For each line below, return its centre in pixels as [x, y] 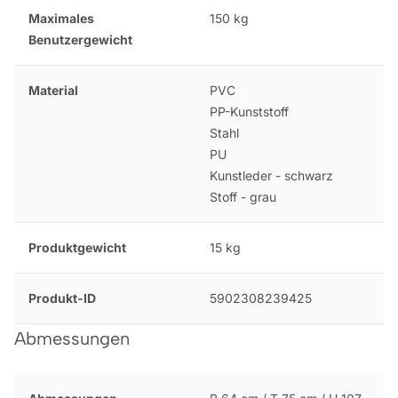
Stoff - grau [243, 196]
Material [53, 90]
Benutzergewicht [80, 39]
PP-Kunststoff [249, 111]
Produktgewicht [77, 247]
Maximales [61, 18]
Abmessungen [72, 338]
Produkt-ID [62, 298]
